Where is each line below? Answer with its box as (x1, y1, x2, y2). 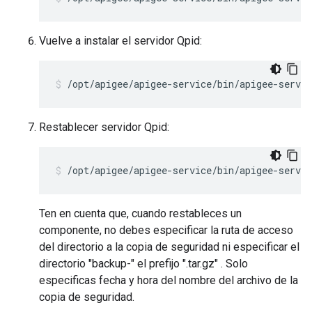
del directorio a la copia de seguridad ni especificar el (39, 240, 299, 253)
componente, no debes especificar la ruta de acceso (39, 224, 293, 237)
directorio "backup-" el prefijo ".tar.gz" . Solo (39, 257, 248, 270)
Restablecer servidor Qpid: (39, 120, 169, 134)
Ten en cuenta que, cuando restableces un (39, 207, 242, 220)
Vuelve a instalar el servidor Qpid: (39, 34, 202, 47)
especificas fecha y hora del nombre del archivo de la (39, 274, 298, 287)
